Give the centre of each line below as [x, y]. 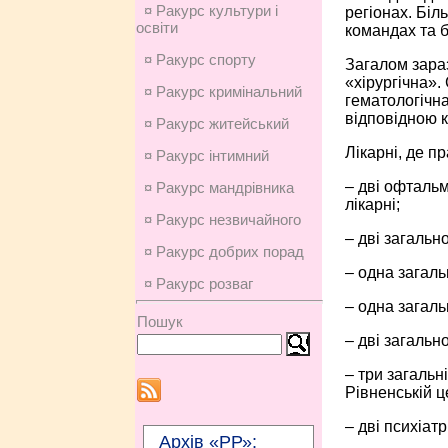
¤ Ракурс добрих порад [223, 251]
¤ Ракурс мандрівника [218, 187]
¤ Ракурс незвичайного [222, 219]
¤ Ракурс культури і [210, 10]
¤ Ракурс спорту [199, 59]
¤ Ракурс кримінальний [222, 91]
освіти [156, 27]
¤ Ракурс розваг [198, 283]
